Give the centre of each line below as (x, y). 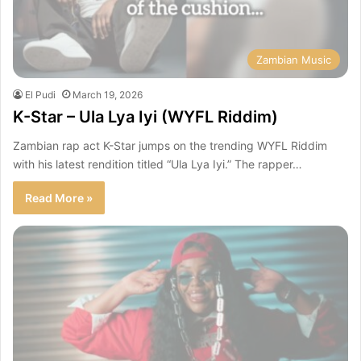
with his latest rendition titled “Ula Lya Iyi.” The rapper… (158, 164)
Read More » (59, 198)
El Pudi (40, 95)
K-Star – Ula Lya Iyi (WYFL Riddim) (145, 117)
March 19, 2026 (108, 95)
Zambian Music (294, 60)
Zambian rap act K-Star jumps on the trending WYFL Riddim (170, 146)
